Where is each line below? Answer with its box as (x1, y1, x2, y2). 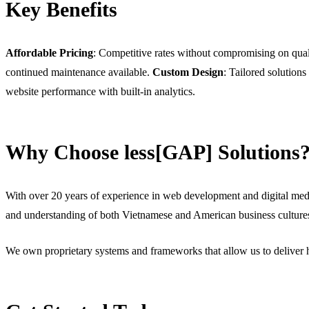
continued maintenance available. (6, 66, 152, 78)
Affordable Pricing (6, 46, 93, 59)
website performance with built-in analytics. (6, 85, 195, 97)
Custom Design (152, 66, 223, 78)
